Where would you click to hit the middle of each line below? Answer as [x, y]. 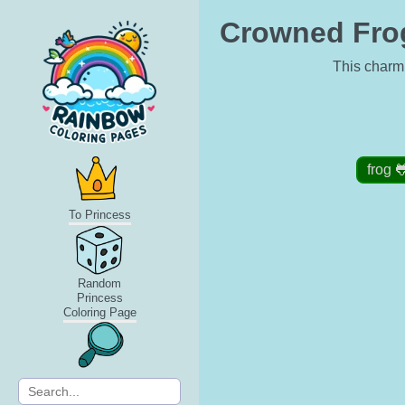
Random [99, 283]
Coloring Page [99, 312]
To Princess [99, 215]
